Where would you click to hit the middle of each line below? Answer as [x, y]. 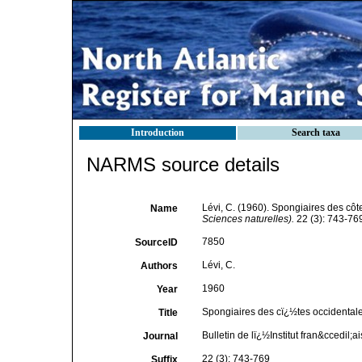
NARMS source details [183, 164]
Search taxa [316, 133]
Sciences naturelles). [248, 219]
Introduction [158, 133]
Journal [160, 336]
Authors [159, 266]
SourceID [156, 242]
